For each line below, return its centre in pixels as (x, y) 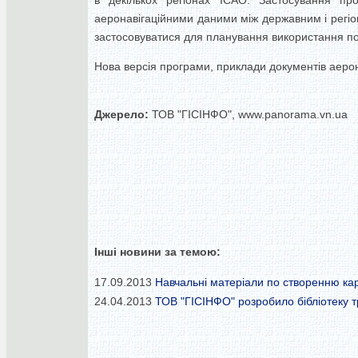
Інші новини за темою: (157, 252)
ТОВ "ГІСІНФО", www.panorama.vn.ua (248, 114)
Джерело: (121, 114)
